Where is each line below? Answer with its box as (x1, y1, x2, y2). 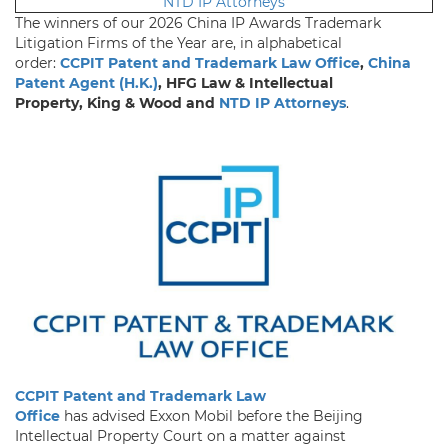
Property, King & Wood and (15, 94, 219, 113)
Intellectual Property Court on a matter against (15, 427, 346, 446)
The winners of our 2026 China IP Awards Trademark (15, 14, 381, 33)
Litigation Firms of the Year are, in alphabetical (15, 34, 342, 53)
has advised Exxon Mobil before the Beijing (64, 407, 363, 426)
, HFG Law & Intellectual (158, 74, 333, 93)
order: (15, 54, 60, 73)
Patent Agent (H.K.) (15, 74, 158, 93)
